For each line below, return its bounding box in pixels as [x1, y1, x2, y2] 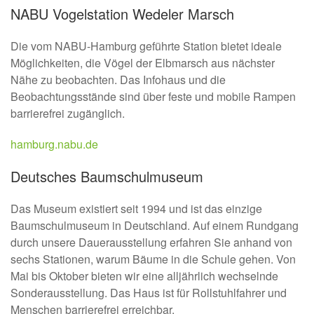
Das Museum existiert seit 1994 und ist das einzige [11, 200, 262, 217]
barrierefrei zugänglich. [11, 104, 125, 121]
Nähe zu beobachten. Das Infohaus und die [11, 71, 226, 88]
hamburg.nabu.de [11, 135, 98, 152]
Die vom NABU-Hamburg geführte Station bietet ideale [11, 37, 282, 54]
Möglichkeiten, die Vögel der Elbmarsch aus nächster [11, 54, 275, 71]
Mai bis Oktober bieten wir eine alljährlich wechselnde [11, 267, 278, 284]
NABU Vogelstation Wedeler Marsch [11, 3, 234, 24]
